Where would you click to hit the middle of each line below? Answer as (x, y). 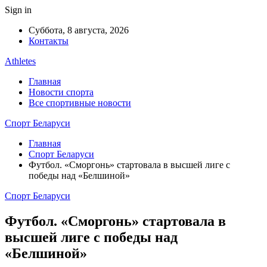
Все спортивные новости (80, 103)
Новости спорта (61, 92)
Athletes (20, 61)
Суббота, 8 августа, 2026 (79, 30)
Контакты (49, 41)
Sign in (18, 10)
